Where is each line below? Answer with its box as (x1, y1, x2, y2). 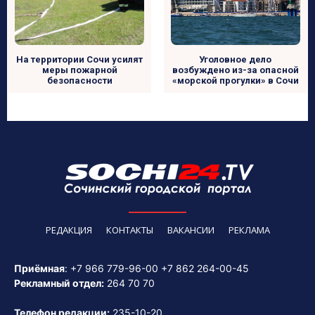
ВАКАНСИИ (167, 224, 214, 237)
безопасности (46, 75, 112, 86)
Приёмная (14, 262, 65, 275)
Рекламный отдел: (14, 277, 104, 290)
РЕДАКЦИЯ (45, 224, 92, 237)
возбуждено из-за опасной (172, 65, 299, 76)
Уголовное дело (199, 54, 272, 65)
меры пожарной (41, 65, 117, 76)
